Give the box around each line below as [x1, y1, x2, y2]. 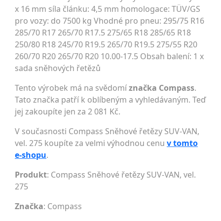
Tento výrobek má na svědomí [15, 82, 129, 94]
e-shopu [15, 149, 46, 161]
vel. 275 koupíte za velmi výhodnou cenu [15, 138, 167, 149]
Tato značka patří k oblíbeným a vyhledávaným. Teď [15, 94, 206, 106]
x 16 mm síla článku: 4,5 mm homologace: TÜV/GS [15, 3, 200, 15]
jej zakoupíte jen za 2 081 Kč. [15, 106, 120, 117]
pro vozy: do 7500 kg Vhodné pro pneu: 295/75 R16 [15, 15, 204, 27]
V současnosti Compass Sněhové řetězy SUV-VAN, [15, 126, 199, 137]
